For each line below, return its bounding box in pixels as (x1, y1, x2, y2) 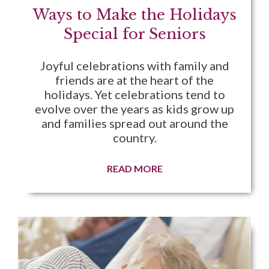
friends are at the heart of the (55, 73, 214, 88)
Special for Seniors (63, 25, 206, 43)
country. (112, 130, 157, 145)
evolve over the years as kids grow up (35, 101, 234, 116)
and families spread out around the (41, 116, 228, 131)
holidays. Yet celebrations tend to (44, 87, 225, 102)
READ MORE (106, 163, 163, 175)
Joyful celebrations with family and (40, 58, 229, 73)
